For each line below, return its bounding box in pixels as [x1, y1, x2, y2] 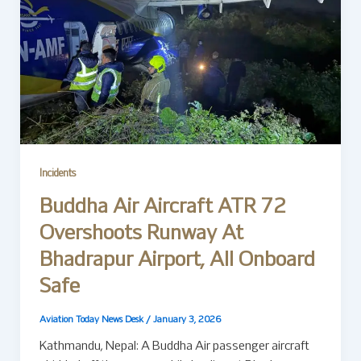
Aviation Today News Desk [39, 315, 146, 324]
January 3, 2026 [152, 315, 221, 324]
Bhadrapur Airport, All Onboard [39, 251, 315, 271]
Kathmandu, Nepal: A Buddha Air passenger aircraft [39, 340, 309, 352]
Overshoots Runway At [39, 225, 243, 244]
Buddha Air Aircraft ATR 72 [39, 198, 286, 218]
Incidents [39, 169, 76, 180]
